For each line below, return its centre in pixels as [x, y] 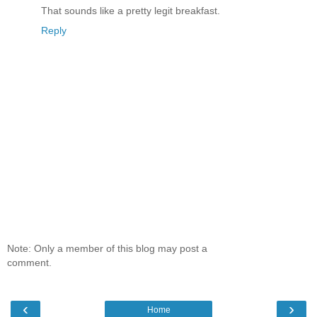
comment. [29, 262]
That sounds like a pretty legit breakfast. [131, 11]
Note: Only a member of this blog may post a [107, 248]
